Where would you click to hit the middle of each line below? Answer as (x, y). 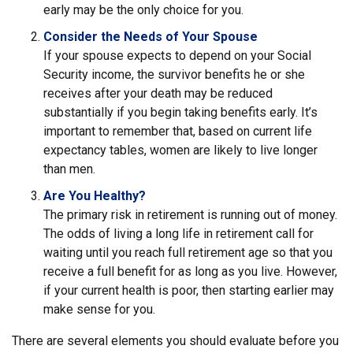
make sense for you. (99, 309)
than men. (69, 169)
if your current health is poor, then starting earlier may (189, 290)
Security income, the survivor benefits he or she (174, 74)
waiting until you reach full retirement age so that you (188, 253)
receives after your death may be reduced (158, 93)
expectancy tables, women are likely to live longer (180, 150)
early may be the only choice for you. (143, 10)
